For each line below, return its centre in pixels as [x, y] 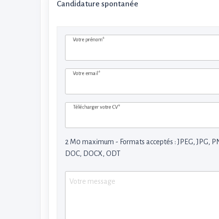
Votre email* [87, 73]
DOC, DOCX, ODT [93, 154]
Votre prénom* [89, 39]
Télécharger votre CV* [97, 107]
